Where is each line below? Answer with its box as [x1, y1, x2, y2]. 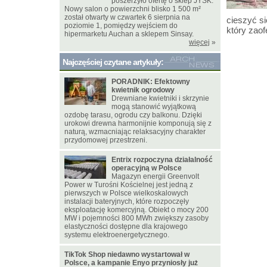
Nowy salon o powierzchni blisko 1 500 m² [64, 5, 201, 13]
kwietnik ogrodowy [111, 86, 175, 94]
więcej [189, 38, 210, 46]
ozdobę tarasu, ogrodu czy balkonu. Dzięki [64, 111, 202, 119]
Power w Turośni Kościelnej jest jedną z [64, 181, 193, 189]
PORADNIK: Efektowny [111, 77, 190, 86]
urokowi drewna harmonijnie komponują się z [64, 119, 212, 128]
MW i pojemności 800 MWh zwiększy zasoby [64, 214, 209, 222]
